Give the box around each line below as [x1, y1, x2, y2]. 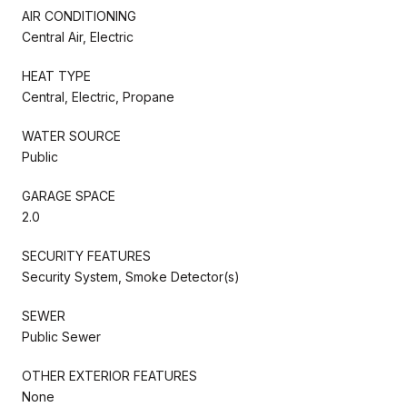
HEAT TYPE [22, 67, 91, 84]
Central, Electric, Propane [22, 88, 174, 104]
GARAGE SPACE [22, 187, 115, 203]
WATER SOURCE [22, 127, 121, 144]
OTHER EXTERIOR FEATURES [22, 367, 197, 383]
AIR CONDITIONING [22, 7, 136, 24]
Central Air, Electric [22, 28, 134, 45]
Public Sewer [22, 328, 101, 344]
